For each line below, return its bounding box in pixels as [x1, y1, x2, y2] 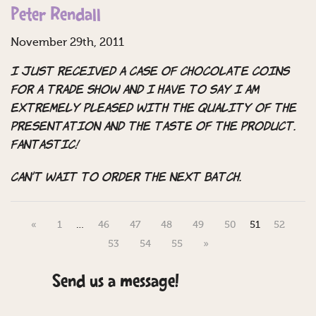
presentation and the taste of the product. [11, 121, 296, 133]
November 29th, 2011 [11, 37, 124, 49]
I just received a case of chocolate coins [11, 66, 289, 78]
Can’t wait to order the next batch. [11, 172, 241, 184]
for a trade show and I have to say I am [11, 85, 259, 97]
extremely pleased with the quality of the [11, 103, 296, 115]
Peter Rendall [11, 6, 101, 26]
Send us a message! [51, 273, 179, 293]
